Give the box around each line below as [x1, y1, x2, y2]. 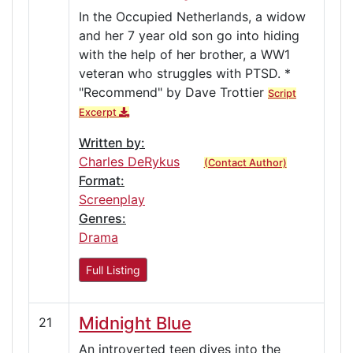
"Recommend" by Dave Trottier [79, 84, 268, 100]
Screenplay [79, 191, 145, 207]
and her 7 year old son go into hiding [79, 27, 299, 43]
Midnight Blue [79, 312, 191, 333]
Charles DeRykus [79, 153, 180, 169]
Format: [79, 172, 124, 188]
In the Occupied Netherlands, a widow [79, 8, 306, 24]
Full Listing [86, 262, 140, 277]
